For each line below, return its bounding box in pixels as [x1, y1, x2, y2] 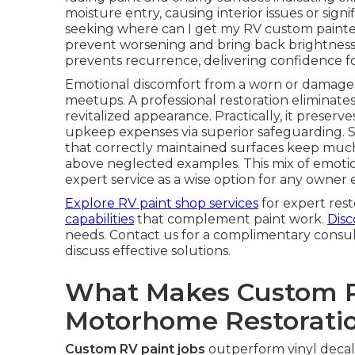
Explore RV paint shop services [65, 196, 258, 211]
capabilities [65, 212, 134, 227]
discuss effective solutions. [65, 243, 231, 258]
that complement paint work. [134, 212, 327, 227]
